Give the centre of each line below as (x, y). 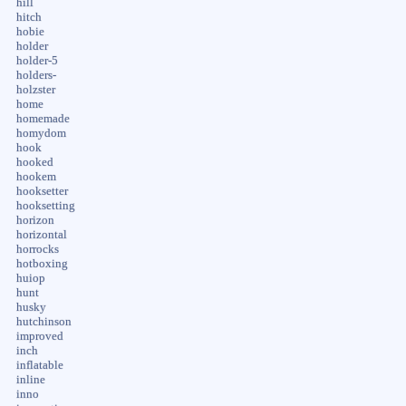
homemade (43, 118)
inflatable (39, 365)
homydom (41, 133)
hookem (36, 176)
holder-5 (37, 60)
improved (39, 336)
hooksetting (45, 205)
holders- (36, 75)
